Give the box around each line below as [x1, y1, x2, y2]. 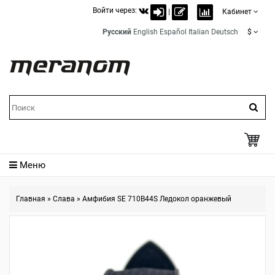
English [133, 28, 158, 36]
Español [160, 28, 187, 36]
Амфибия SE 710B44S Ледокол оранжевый [82, 195, 231, 203]
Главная [16, 195, 45, 203]
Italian [188, 28, 209, 36]
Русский [103, 28, 131, 36]
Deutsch [211, 28, 238, 36]
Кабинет [222, 7, 252, 16]
